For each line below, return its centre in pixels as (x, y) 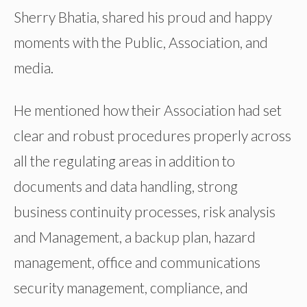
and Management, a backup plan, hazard (135, 237)
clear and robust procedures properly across (152, 136)
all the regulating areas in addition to (124, 161)
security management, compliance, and (131, 288)
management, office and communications (137, 262)
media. (34, 68)
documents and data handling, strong (126, 186)
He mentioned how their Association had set (148, 110)
